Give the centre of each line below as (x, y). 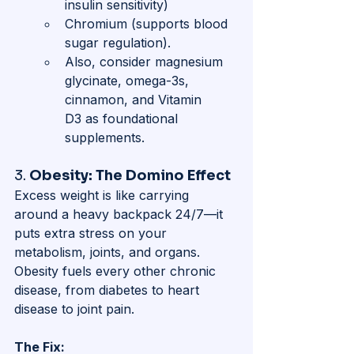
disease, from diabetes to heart (109, 290)
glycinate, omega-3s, (129, 81)
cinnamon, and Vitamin (135, 100)
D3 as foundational (123, 119)
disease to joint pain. (74, 309)
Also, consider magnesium (146, 62)
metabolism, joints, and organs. (109, 252)
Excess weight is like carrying (104, 196)
